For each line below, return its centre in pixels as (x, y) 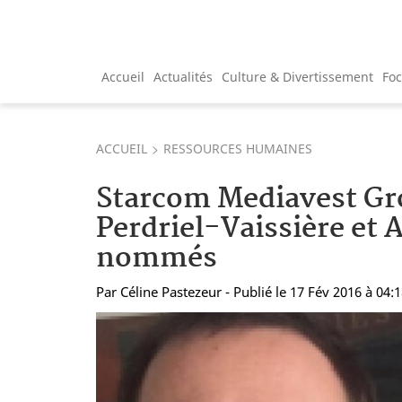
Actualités (183, 76)
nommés (157, 258)
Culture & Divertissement (297, 76)
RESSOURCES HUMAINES (238, 148)
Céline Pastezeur (171, 291)
